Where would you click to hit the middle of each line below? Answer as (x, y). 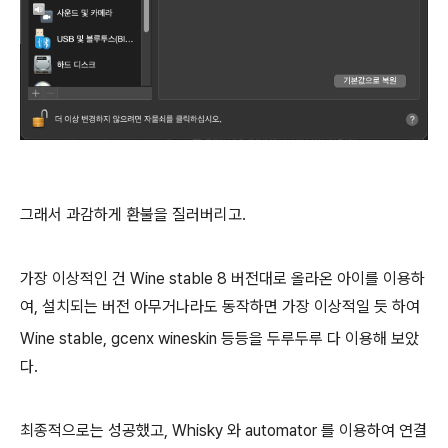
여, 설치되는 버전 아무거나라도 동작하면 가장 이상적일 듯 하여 (220, 306)
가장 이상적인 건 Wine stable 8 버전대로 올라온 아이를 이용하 (222, 278)
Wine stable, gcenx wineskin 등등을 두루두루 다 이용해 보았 (219, 338)
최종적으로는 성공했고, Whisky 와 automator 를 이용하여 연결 (223, 430)
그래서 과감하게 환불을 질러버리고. (133, 214)
